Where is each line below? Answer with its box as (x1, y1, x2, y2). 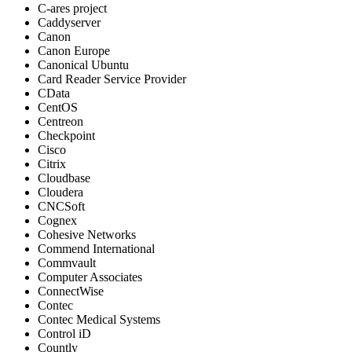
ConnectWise (38, 284, 104, 299)
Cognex (38, 214, 77, 228)
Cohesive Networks (38, 228, 136, 242)
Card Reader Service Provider (38, 72, 186, 86)
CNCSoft (38, 200, 85, 214)
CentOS (38, 101, 78, 115)
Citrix (38, 157, 66, 171)
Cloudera (38, 185, 83, 200)
